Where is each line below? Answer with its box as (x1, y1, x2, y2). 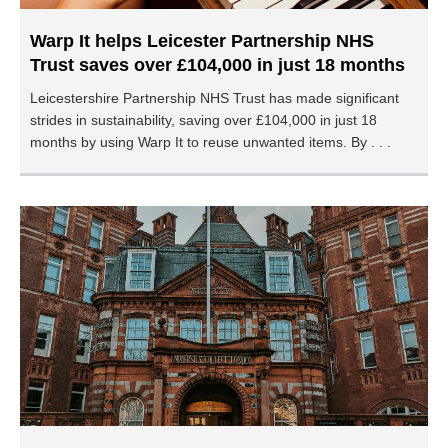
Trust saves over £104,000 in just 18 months (30, 55, 405, 75)
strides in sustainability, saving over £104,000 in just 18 (30, 112, 377, 128)
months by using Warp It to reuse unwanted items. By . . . (30, 134, 391, 150)
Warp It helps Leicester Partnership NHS (30, 31, 374, 51)
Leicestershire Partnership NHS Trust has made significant (30, 90, 399, 106)
